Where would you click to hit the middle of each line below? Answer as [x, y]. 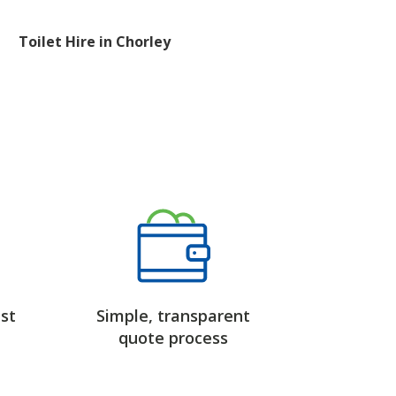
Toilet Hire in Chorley [95, 42]
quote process [173, 338]
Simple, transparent [173, 316]
